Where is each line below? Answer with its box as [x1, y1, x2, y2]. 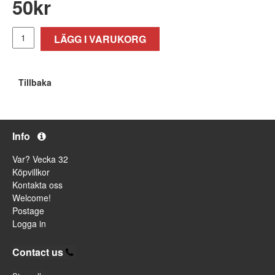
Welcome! [12, 191, 51, 204]
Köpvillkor [12, 165, 50, 178]
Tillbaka [18, 76, 52, 88]
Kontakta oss [12, 178, 63, 191]
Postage [12, 204, 44, 217]
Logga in [12, 217, 46, 230]
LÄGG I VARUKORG [54, 31, 146, 46]
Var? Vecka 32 [12, 152, 68, 165]
